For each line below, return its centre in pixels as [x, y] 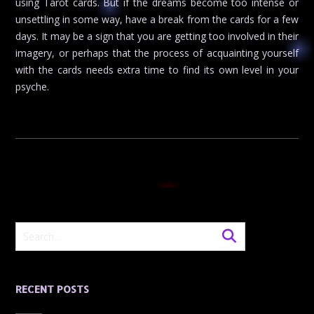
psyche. [32, 87]
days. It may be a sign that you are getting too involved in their [157, 36]
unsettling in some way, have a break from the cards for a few [157, 20]
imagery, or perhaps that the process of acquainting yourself [157, 53]
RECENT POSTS [52, 289]
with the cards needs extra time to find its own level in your [157, 70]
